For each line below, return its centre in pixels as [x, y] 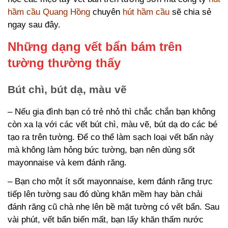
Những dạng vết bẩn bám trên [95, 47]
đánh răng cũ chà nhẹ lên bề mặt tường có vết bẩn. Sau [113, 207]
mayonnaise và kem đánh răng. [67, 163]
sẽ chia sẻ [190, 12]
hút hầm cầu [146, 12]
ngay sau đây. [34, 25]
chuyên [106, 12]
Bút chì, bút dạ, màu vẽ [67, 89]
